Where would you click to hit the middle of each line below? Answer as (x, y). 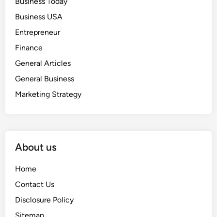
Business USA (39, 17)
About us (36, 147)
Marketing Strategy (48, 94)
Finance (29, 48)
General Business (45, 79)
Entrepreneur (38, 32)
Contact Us (35, 184)
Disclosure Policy (45, 200)
